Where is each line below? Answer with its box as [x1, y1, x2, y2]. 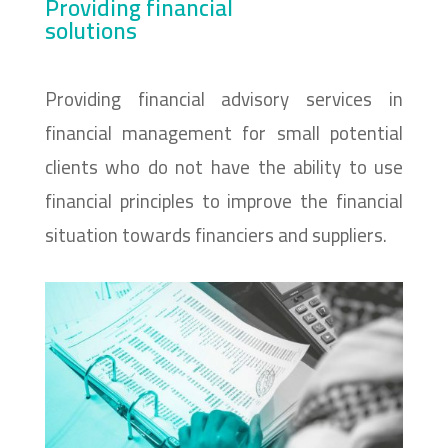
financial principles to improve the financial [44, 182, 404, 219]
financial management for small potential [44, 114, 404, 151]
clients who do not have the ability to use [44, 148, 404, 185]
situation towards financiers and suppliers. [44, 216, 387, 253]
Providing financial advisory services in [44, 80, 404, 117]
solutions [44, 8, 137, 52]
